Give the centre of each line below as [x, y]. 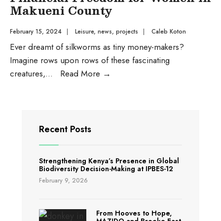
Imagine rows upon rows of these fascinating [90, 60]
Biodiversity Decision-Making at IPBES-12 [106, 169]
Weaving [126, 113]
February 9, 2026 [63, 181]
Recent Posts [65, 129]
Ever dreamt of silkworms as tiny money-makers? [97, 47]
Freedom [127, 140]
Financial [126, 126]
